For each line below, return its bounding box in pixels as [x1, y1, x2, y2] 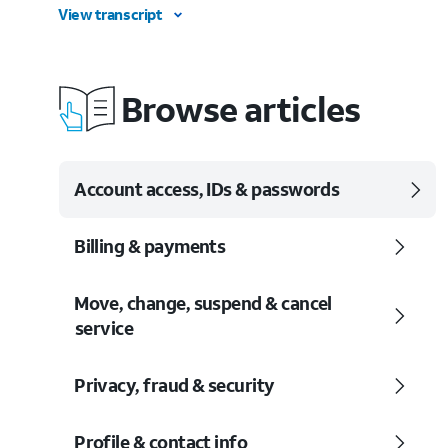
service [75, 316, 134, 340]
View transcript [58, 4, 163, 24]
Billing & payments [74, 234, 226, 258]
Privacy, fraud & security [74, 373, 275, 397]
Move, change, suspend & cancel [74, 291, 332, 315]
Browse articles [121, 86, 361, 131]
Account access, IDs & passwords [74, 177, 340, 201]
